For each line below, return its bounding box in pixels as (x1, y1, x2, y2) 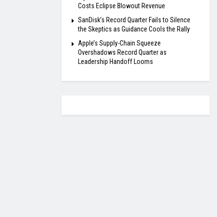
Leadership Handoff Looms (78, 58, 153, 66)
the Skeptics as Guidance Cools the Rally (78, 25, 190, 33)
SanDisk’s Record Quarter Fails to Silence (78, 16, 190, 24)
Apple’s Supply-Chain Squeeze (78, 39, 161, 47)
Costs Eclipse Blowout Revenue (78, 2, 165, 10)
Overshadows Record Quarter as (78, 48, 167, 57)
